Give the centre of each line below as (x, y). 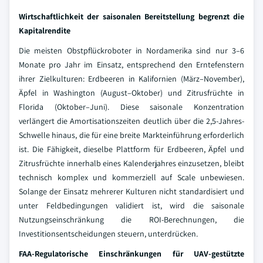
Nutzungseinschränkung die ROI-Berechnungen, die (131, 220)
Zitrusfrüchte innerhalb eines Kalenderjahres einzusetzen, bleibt (131, 163)
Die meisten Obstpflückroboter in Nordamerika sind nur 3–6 (131, 50)
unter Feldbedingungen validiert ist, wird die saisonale (131, 205)
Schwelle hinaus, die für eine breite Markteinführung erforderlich (131, 135)
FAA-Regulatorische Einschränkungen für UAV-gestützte (131, 254)
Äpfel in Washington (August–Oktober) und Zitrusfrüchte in (131, 93)
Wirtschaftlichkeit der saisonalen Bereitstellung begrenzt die (131, 16)
